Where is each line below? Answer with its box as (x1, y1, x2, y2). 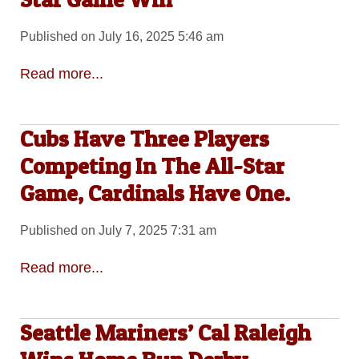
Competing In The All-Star (19, 151, 284, 179)
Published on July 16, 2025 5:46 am (19, 30, 224, 44)
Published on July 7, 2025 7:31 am (19, 224, 216, 238)
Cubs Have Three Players (19, 124, 269, 152)
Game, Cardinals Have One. (19, 179, 290, 207)
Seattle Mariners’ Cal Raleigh (19, 318, 311, 346)
